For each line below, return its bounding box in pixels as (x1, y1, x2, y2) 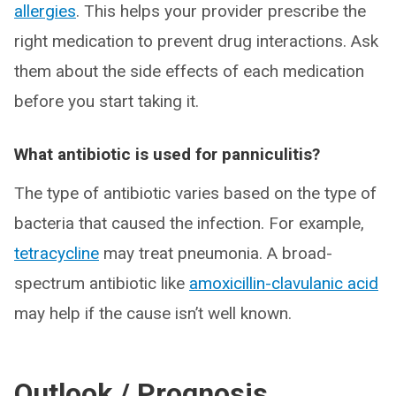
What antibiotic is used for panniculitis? (14, 144, 320, 164)
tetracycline (14, 243, 99, 263)
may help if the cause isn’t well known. (14, 303, 296, 324)
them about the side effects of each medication (14, 61, 364, 81)
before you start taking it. (14, 91, 199, 111)
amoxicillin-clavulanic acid (189, 273, 378, 293)
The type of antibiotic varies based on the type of (14, 183, 377, 203)
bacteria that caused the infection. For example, (14, 213, 364, 233)
